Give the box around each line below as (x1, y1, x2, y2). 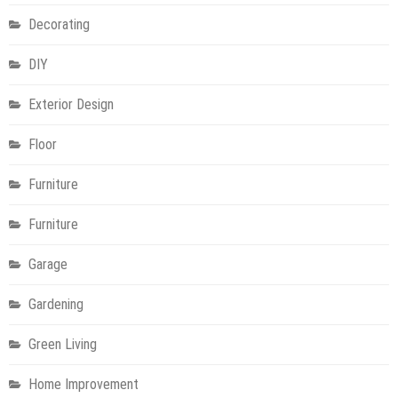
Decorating (28, 15, 90, 33)
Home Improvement (28, 375, 139, 393)
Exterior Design (28, 95, 114, 113)
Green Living (28, 335, 97, 353)
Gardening (28, 295, 84, 313)
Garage (28, 255, 68, 273)
